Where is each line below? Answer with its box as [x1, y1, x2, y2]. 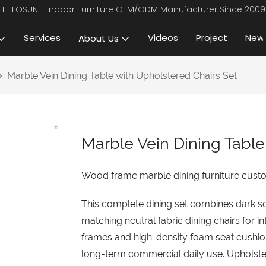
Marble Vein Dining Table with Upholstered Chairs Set [7, 69, 237, 81]
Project [196, 31, 227, 44]
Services [24, 31, 61, 44]
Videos [148, 31, 178, 44]
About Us [78, 31, 119, 45]
